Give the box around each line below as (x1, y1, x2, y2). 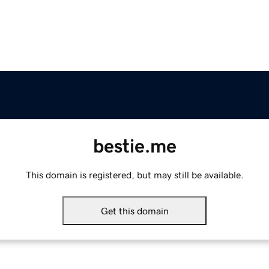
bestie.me (92, 136, 177, 156)
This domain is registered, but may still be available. (25, 170, 244, 180)
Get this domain (100, 206, 169, 216)
